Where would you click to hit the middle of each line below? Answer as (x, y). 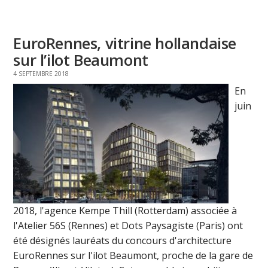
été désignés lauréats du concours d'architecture (123, 241)
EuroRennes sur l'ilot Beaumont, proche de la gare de (133, 256)
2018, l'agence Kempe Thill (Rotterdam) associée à (125, 211)
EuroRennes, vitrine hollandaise (125, 43)
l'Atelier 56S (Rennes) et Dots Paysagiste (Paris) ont (128, 226)
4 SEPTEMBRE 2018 (41, 74)
